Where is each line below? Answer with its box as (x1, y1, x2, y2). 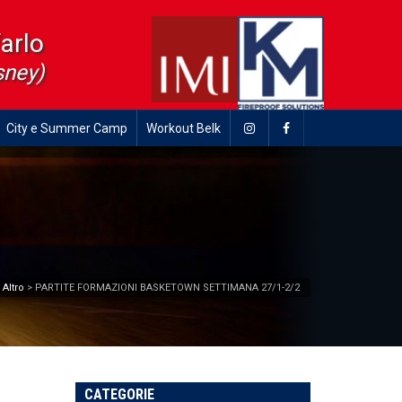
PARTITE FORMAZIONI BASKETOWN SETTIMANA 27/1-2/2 (35, 281, 300, 293)
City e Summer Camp (6, 121, 127, 135)
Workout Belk (146, 121, 221, 135)
